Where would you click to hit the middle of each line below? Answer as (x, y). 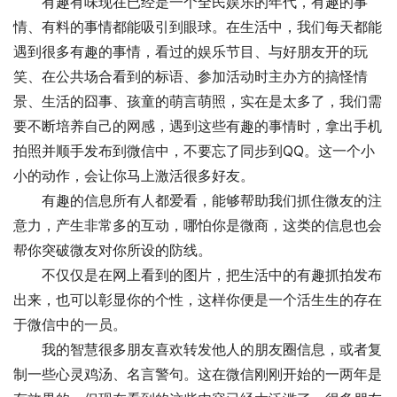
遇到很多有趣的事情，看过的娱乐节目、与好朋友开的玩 (191, 52)
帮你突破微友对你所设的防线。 (113, 250)
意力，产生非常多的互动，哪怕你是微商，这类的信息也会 (198, 226)
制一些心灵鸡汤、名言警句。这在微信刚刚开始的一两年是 (198, 374)
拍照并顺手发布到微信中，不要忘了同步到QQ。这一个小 (194, 151)
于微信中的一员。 (70, 325)
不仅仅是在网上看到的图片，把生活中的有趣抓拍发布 (198, 275)
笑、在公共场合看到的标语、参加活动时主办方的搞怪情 (191, 77)
